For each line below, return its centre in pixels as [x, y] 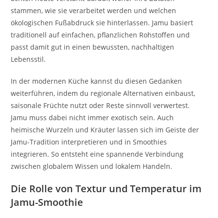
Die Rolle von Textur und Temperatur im [106, 188]
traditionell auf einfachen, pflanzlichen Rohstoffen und [100, 35]
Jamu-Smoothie [47, 202]
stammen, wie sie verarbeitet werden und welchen [94, 10]
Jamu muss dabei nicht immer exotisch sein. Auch [92, 117]
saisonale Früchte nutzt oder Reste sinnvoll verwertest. [100, 105]
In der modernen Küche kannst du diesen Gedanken [97, 81]
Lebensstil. [28, 59]
